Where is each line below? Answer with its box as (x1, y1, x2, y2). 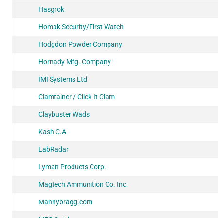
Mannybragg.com (38, 198, 92, 206)
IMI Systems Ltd (38, 75, 87, 83)
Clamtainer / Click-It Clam (38, 92, 115, 101)
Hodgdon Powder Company (38, 40, 122, 48)
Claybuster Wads (38, 110, 90, 118)
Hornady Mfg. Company (38, 57, 111, 66)
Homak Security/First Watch (38, 22, 124, 31)
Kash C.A (38, 127, 66, 136)
